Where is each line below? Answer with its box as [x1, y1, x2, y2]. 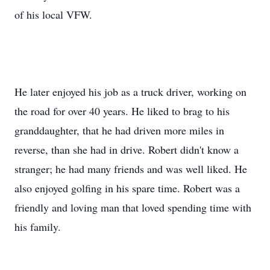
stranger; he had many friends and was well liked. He [14, 162, 247, 176]
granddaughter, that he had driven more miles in [14, 123, 224, 137]
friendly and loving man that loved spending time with [14, 200, 251, 215]
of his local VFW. [14, 7, 92, 22]
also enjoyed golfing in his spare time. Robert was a [14, 181, 240, 195]
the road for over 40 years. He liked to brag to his [14, 104, 230, 118]
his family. [14, 219, 61, 234]
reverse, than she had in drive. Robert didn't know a [14, 142, 239, 157]
